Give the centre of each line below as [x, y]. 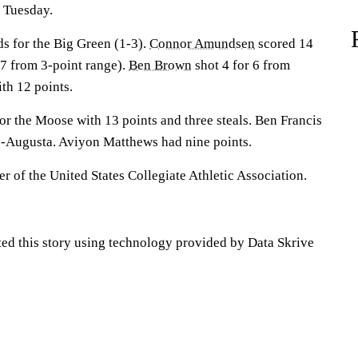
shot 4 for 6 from [241, 65]
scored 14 [284, 44]
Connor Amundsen [202, 44]
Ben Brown [160, 65]
